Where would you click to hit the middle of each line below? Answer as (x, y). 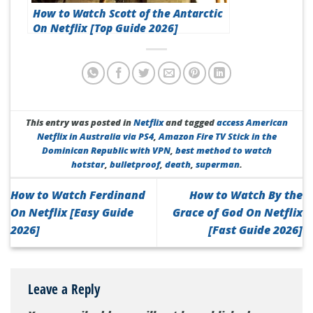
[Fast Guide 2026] (255, 230)
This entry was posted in (79, 123)
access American (252, 123)
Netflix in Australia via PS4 (95, 137)
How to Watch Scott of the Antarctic (128, 13)
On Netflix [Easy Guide (72, 213)
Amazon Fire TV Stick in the (217, 137)
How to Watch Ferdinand (78, 195)
